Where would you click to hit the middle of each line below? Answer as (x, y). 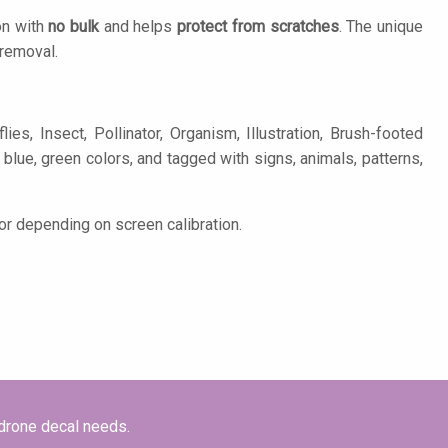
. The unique (381, 26)
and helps (138, 26)
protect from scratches (258, 26)
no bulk (74, 26)
